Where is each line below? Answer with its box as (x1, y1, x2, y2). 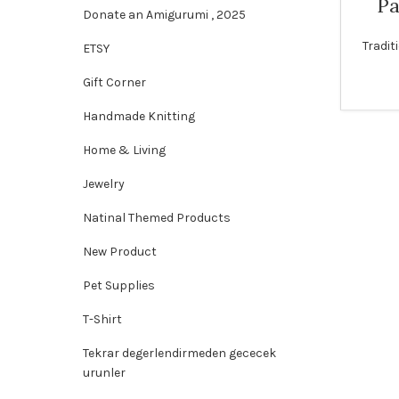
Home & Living (83, 142, 166, 158)
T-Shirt (83, 312, 122, 327)
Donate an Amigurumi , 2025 (83, 7, 246, 22)
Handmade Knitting (83, 109, 195, 124)
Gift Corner (83, 75, 146, 90)
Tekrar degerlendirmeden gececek (83, 346, 276, 361)
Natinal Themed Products (83, 210, 231, 225)
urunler (83, 365, 126, 380)
